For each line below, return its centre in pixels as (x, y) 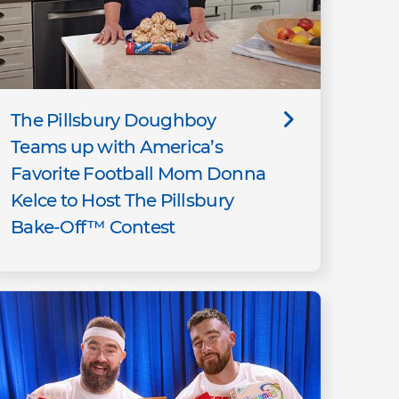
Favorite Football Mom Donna (138, 174)
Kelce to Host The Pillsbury (122, 201)
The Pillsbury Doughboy (114, 121)
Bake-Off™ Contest (93, 228)
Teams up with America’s (117, 147)
